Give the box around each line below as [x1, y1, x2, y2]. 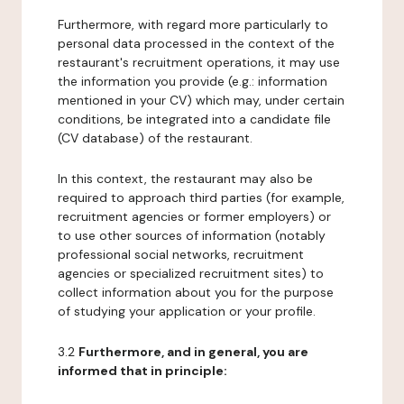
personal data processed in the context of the [58, 35, 335, 51]
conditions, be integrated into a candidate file [58, 111, 331, 127]
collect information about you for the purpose [58, 284, 334, 300]
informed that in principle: [58, 363, 227, 379]
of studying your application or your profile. [58, 303, 316, 319]
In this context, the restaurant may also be [58, 170, 313, 187]
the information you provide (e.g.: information [58, 73, 327, 89]
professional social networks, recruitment [58, 246, 304, 262]
